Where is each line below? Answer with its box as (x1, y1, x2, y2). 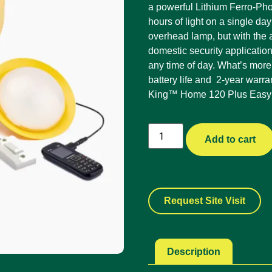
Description (167, 246, 221, 257)
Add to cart (205, 134, 256, 144)
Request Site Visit (164, 195, 245, 206)
